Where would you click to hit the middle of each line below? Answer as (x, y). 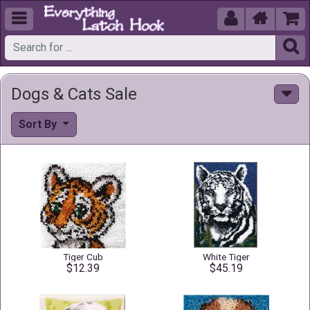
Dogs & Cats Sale (74, 94)
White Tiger (226, 257)
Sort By (39, 124)
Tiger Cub (83, 257)
